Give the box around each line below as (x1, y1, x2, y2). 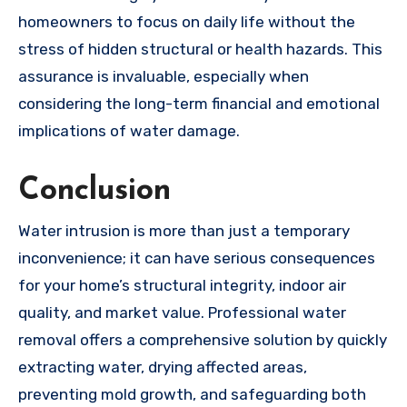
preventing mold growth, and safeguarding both (18, 385, 366, 404)
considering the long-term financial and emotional (18, 94, 380, 113)
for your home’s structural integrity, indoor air (18, 276, 346, 295)
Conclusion (18, 175, 171, 207)
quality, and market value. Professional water (18, 303, 346, 323)
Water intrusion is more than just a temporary (18, 222, 350, 241)
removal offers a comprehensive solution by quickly (18, 331, 387, 350)
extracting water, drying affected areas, (18, 358, 307, 377)
